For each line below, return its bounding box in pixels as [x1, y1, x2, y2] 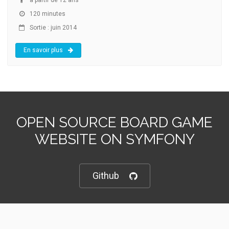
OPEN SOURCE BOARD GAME [16, 113, 213, 131]
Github [92, 170, 119, 181]
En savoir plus [24, 46, 63, 54]
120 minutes [28, 10, 65, 17]
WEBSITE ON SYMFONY [34, 130, 195, 148]
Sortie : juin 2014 [28, 24, 77, 31]
